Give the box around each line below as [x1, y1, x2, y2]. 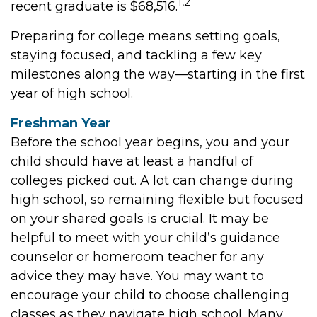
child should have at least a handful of [11, 154, 253, 169]
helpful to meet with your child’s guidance [11, 230, 280, 246]
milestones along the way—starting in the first [11, 67, 305, 82]
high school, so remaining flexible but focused [11, 192, 304, 207]
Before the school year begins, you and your [11, 134, 289, 150]
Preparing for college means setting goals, [11, 28, 280, 44]
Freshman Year [11, 115, 111, 131]
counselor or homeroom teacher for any [11, 249, 264, 265]
